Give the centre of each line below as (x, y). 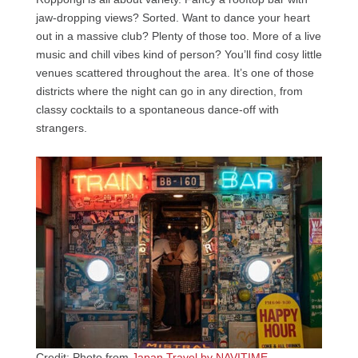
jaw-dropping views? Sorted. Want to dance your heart (173, 18)
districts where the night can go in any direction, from (169, 91)
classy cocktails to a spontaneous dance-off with (157, 110)
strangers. (61, 128)
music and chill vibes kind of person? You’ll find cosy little (179, 55)
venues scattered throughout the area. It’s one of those (175, 73)
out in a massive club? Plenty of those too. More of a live (178, 36)
